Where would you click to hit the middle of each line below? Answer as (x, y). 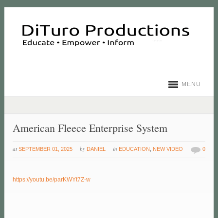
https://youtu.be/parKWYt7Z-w (52, 180)
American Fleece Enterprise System (90, 128)
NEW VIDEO (168, 149)
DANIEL (96, 149)
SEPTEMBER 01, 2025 (46, 149)
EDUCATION (135, 149)
